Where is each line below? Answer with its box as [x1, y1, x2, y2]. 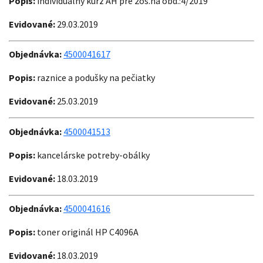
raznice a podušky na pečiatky [35, 72, 155, 84]
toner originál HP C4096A [35, 226, 139, 238]
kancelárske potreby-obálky [35, 149, 150, 161]
